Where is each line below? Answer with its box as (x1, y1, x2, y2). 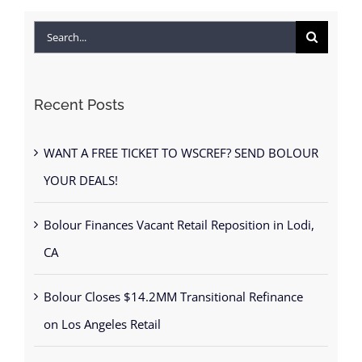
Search (32, 12, 70, 29)
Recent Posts (33, 82, 124, 100)
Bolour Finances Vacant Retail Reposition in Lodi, (43, 203, 314, 220)
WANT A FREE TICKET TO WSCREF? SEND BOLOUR (43, 131, 318, 148)
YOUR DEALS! (43, 158, 118, 175)
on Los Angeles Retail (43, 302, 161, 319)
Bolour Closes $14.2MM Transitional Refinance (43, 275, 303, 292)
